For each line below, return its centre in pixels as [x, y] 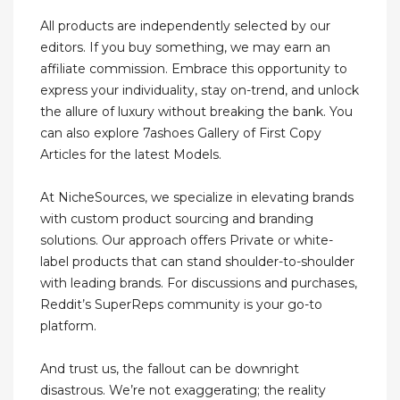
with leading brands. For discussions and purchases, [199, 283]
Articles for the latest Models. [131, 155]
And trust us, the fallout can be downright [170, 369]
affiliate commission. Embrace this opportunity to [194, 69]
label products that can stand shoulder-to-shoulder [197, 262]
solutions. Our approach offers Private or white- [187, 241]
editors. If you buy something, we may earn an [185, 48]
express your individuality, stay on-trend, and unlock [200, 91]
